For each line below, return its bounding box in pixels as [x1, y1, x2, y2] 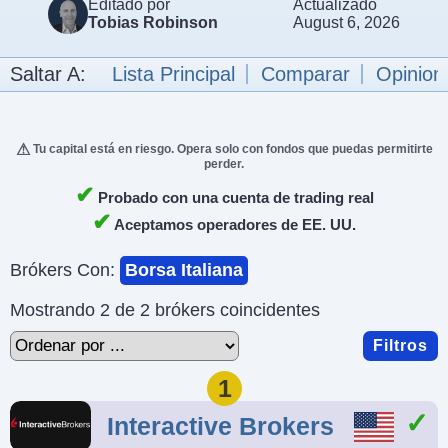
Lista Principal [112, 62, 235, 85]
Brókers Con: [10, 259, 120, 280]
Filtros [373, 336, 428, 354]
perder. [204, 156, 244, 171]
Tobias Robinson [87, 14, 218, 32]
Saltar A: [10, 62, 92, 85]
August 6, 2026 [293, 14, 401, 32]
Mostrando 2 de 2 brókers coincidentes [10, 299, 320, 320]
